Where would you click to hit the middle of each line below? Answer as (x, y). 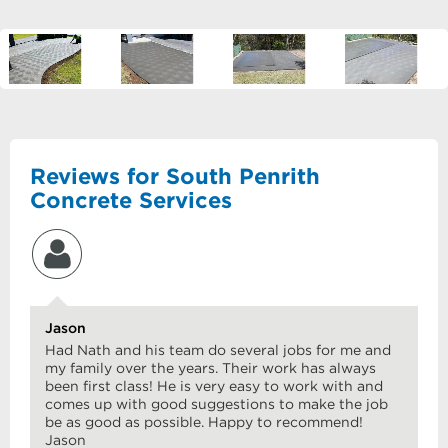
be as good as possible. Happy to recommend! (204, 422)
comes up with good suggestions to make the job (216, 404)
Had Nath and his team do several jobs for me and (218, 350)
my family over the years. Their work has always (210, 368)
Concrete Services (131, 199)
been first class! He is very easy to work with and (214, 386)
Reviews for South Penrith (175, 175)
